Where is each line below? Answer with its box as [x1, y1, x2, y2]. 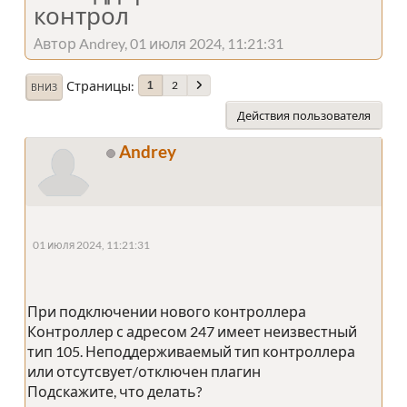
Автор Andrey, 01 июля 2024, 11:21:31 [34, 34, 283, 52]
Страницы [66, 77, 131, 94]
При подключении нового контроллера [27, 302, 306, 320]
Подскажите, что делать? [27, 382, 202, 400]
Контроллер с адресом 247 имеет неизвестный [27, 322, 357, 340]
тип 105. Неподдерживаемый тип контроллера [27, 342, 355, 360]
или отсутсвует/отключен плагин [27, 362, 261, 380]
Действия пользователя [237, 107, 371, 123]
